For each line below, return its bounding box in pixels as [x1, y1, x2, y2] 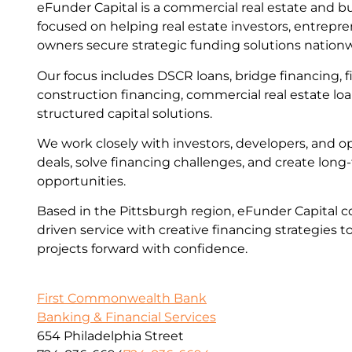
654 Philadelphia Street [37, 328, 184, 343]
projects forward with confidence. [37, 241, 247, 257]
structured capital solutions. [37, 105, 212, 121]
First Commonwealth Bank [37, 290, 207, 306]
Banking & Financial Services [37, 309, 216, 324]
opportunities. [37, 173, 126, 189]
